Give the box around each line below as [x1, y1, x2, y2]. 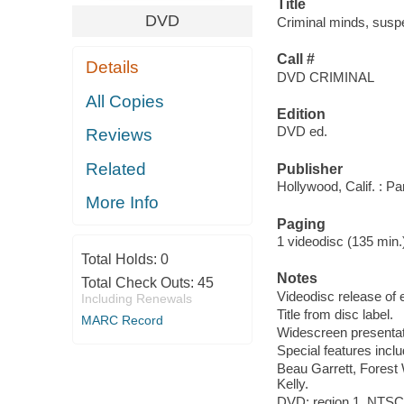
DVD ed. [276, 124, 327, 140]
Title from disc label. [276, 306, 393, 322]
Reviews [86, 125, 153, 145]
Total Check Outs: [80, 274, 197, 290]
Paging [276, 216, 326, 232]
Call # [276, 51, 315, 68]
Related [86, 159, 147, 179]
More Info [86, 193, 160, 213]
